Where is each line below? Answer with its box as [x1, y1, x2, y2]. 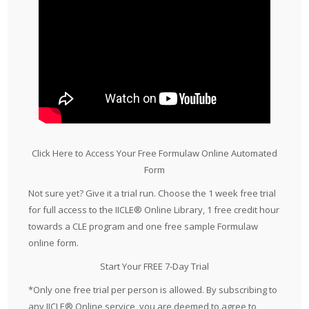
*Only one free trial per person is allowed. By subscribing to [28, 283, 278, 297]
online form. [28, 237, 79, 250]
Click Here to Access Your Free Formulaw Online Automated [32, 147, 277, 160]
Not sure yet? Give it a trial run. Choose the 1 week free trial [28, 187, 277, 200]
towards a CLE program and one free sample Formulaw [28, 220, 259, 233]
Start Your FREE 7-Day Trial [100, 260, 209, 273]
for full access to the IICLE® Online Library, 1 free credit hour [28, 203, 280, 217]
